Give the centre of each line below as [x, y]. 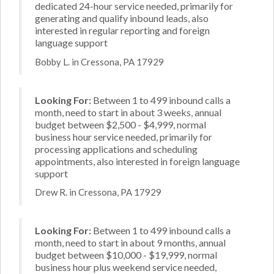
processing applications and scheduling [116, 149]
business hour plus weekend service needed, [126, 267]
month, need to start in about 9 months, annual [130, 243]
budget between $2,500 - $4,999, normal [120, 124]
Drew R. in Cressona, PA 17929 [98, 192]
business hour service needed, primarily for [124, 136]
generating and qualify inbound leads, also [122, 18]
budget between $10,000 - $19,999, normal [126, 255]
